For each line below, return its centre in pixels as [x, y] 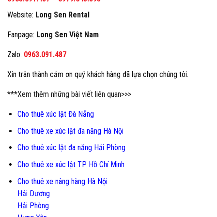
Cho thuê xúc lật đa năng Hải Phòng [71, 148]
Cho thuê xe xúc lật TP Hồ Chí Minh [71, 165]
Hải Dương [33, 193]
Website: [21, 15]
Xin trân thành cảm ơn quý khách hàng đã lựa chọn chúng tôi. [98, 75]
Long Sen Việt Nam [68, 35]
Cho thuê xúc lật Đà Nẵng [55, 114]
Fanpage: [22, 35]
